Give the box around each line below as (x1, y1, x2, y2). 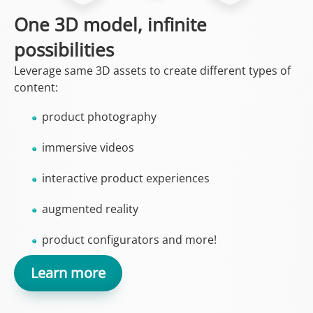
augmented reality (42, 201, 138, 217)
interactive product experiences (42, 170, 210, 187)
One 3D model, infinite (14, 12, 207, 38)
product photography (42, 109, 156, 125)
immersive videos (42, 140, 134, 156)
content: (14, 80, 58, 96)
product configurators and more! (42, 232, 217, 248)
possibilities (14, 37, 114, 63)
